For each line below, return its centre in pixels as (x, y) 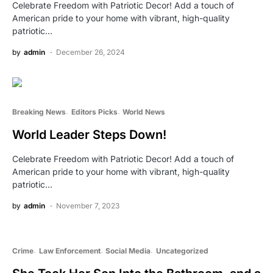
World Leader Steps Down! (89, 134)
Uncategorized (182, 250)
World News (144, 112)
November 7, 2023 (88, 205)
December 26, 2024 (90, 52)
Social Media (128, 250)
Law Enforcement (69, 250)
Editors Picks (94, 112)
